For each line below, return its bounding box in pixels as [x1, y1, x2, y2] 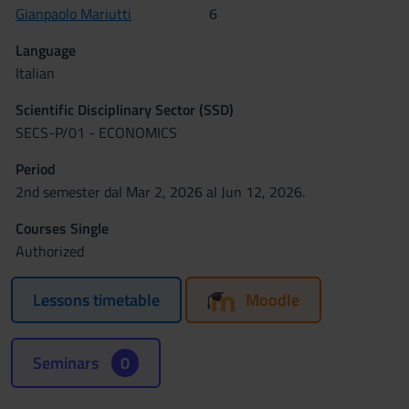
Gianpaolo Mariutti [16, 3, 131, 25]
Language [16, 39, 76, 61]
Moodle [246, 288, 299, 312]
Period [16, 158, 56, 180]
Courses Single [16, 217, 109, 239]
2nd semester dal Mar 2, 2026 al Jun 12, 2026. [16, 181, 305, 203]
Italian [16, 62, 55, 84]
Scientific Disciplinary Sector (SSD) [16, 99, 234, 121]
